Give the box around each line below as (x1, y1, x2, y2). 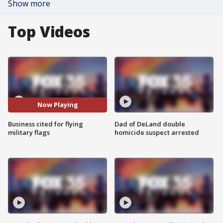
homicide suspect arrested (114, 127, 199, 137)
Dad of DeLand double (114, 119, 185, 128)
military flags (8, 127, 50, 137)
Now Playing (37, 100, 78, 110)
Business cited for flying (8, 119, 83, 128)
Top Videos (8, 21, 90, 42)
